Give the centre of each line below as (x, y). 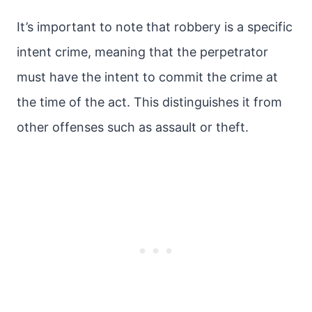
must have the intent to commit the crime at (147, 77)
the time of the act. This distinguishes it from (149, 102)
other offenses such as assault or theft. (133, 127)
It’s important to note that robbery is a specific (155, 27)
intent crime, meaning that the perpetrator (142, 52)
